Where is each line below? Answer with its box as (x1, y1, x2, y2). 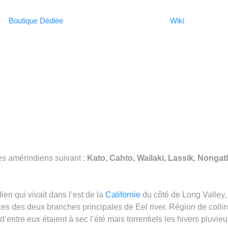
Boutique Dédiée (8, 16, 63, 25)
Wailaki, (137, 153, 168, 162)
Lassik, (168, 153, 197, 162)
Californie (105, 190, 140, 199)
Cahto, (109, 153, 137, 162)
